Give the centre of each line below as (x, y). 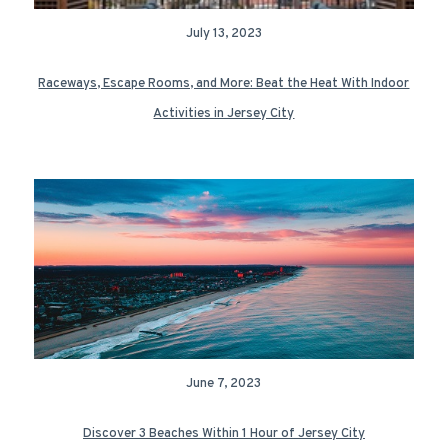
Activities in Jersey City (224, 114)
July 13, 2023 (223, 34)
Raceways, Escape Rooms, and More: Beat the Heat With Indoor (224, 84)
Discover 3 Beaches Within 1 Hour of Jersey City (223, 434)
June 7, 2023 (224, 384)
